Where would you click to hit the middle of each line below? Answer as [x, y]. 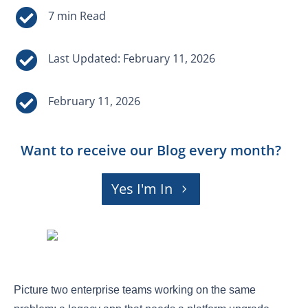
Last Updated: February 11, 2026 [131, 58]
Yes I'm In [142, 188]
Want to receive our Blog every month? [151, 150]
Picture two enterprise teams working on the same [135, 289]
